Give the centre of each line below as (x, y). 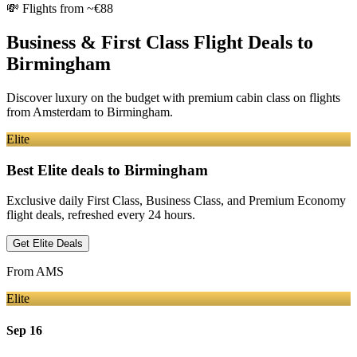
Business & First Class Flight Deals (149, 42)
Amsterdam (62, 112)
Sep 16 (24, 330)
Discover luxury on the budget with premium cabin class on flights (173, 97)
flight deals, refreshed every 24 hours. (101, 215)
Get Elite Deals (48, 244)
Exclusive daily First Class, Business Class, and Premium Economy (176, 201)
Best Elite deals (55, 170)
